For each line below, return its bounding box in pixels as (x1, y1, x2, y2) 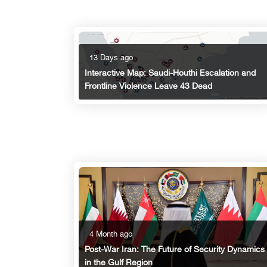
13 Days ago (89, 53, 133, 63)
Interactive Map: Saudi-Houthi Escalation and (85, 68, 256, 79)
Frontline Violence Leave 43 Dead (85, 81, 212, 92)
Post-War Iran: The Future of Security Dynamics (85, 245, 265, 256)
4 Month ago (89, 230, 132, 240)
